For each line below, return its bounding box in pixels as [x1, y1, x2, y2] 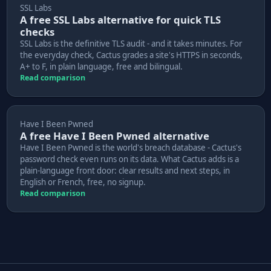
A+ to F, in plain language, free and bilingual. [19, 60, 183, 72]
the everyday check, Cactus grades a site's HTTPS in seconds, [19, 49, 243, 60]
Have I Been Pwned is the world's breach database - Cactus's [19, 142, 241, 153]
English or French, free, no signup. [19, 176, 146, 188]
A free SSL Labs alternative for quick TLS [19, 12, 221, 27]
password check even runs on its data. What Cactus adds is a [19, 153, 239, 165]
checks [19, 24, 54, 39]
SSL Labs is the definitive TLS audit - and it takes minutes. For [19, 38, 242, 49]
